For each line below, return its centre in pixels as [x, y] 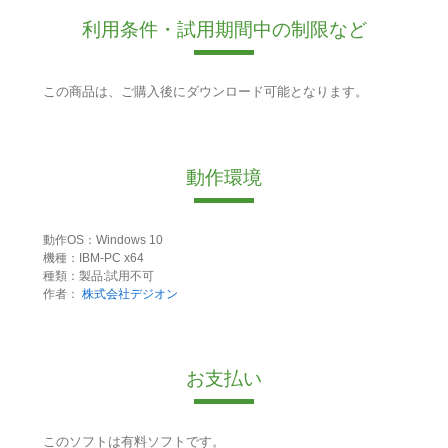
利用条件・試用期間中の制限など [224, 30]
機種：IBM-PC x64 [93, 257]
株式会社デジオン [129, 293]
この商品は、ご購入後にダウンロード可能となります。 [205, 92]
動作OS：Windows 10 [102, 239]
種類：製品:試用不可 [98, 275]
